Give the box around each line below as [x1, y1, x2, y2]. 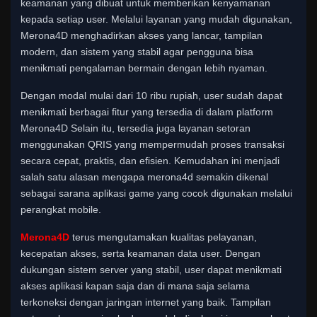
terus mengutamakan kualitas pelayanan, [72, 231, 257, 243]
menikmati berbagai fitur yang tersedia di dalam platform [21, 105, 273, 117]
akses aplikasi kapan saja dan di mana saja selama [21, 279, 250, 292]
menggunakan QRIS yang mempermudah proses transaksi [21, 138, 284, 150]
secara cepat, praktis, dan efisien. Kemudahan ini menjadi [21, 154, 279, 166]
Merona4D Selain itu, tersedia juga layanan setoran [21, 122, 250, 134]
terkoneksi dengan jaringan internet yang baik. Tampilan [21, 296, 271, 308]
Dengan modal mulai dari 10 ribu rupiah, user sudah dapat [21, 89, 282, 101]
